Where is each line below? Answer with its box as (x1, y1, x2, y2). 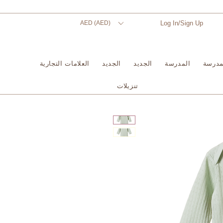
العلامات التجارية (39, 59, 90, 67)
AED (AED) (80, 19, 111, 26)
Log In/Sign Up (160, 19, 203, 27)
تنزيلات (117, 82, 138, 90)
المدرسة (164, 59, 191, 67)
